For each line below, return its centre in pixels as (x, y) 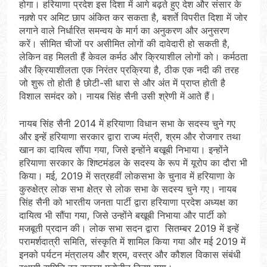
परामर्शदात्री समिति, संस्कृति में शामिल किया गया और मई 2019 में (132, 242)
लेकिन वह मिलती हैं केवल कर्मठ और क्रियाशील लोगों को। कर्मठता (133, 57)
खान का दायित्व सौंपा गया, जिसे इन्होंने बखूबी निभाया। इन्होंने (124, 150)
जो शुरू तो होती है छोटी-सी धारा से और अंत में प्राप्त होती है (122, 83)
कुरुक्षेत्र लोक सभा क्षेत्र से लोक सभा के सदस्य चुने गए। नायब (128, 189)
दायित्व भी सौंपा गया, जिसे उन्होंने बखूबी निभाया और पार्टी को (123, 215)
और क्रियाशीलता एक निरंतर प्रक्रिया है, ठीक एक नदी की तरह (129, 70)
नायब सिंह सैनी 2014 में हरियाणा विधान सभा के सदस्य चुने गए (127, 124)
